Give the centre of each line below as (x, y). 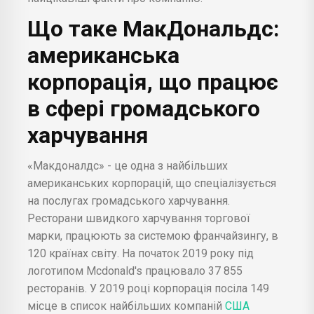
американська (103, 55)
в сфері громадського (144, 108)
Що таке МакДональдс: (153, 28)
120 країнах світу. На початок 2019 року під (141, 253)
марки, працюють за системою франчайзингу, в (153, 235)
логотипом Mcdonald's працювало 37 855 (135, 271)
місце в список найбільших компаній (125, 306)
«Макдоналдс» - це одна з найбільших (128, 165)
